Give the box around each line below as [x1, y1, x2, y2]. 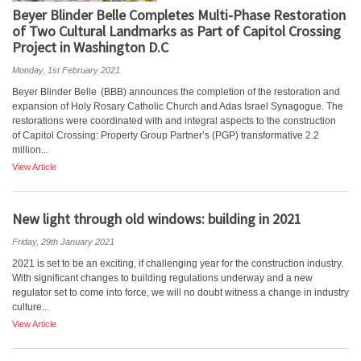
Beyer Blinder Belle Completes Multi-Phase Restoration [12, 6, 346, 24]
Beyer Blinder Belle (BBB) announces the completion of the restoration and [12, 86, 340, 98]
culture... [12, 301, 49, 313]
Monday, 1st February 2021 [12, 65, 120, 75]
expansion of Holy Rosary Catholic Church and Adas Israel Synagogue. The [12, 101, 343, 112]
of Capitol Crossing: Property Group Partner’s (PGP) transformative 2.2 [12, 130, 319, 141]
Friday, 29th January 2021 [12, 237, 114, 247]
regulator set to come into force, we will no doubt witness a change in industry [12, 287, 349, 298]
